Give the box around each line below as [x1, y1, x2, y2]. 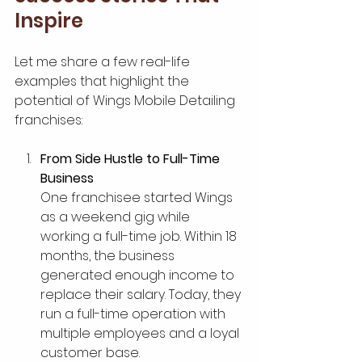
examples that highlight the [15, 71, 192, 90]
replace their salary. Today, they [40, 284, 244, 304]
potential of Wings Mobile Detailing [15, 90, 238, 110]
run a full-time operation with [40, 304, 229, 323]
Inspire [15, 6, 83, 34]
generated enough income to [40, 265, 238, 284]
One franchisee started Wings [40, 187, 236, 207]
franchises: [15, 110, 82, 129]
